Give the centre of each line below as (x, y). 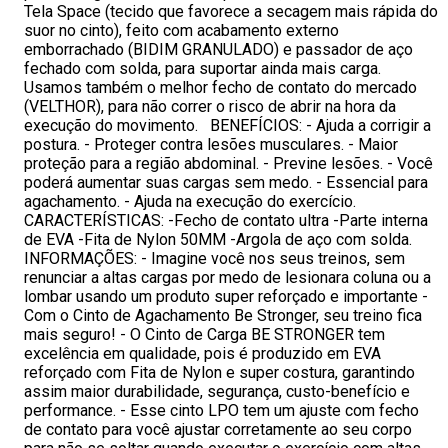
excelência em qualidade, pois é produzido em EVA (202, 353)
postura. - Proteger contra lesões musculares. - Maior (211, 144)
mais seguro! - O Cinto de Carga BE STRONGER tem (204, 334)
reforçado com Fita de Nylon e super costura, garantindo (219, 372)
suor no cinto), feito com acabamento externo (181, 30)
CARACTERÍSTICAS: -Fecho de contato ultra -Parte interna (226, 220)
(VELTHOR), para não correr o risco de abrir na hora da (210, 106)
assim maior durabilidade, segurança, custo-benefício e (217, 391)
